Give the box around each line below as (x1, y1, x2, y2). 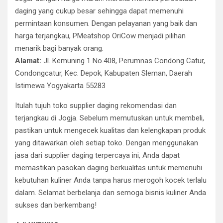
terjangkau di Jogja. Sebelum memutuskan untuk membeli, (15, 113, 204, 122)
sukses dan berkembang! (15, 201, 97, 210)
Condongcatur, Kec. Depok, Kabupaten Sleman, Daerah (15, 69, 192, 78)
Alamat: (15, 56, 41, 65)
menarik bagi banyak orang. (15, 44, 104, 53)
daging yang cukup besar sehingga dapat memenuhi (15, 6, 184, 15)
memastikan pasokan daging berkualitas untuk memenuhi (15, 163, 202, 172)
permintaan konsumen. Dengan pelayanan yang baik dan (15, 19, 197, 28)
